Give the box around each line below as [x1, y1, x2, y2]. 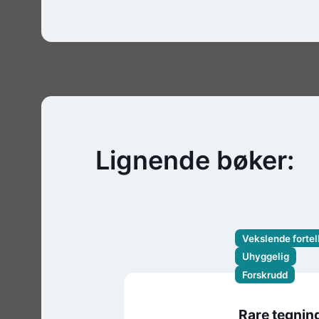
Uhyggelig [241, 251, 289, 263]
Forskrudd [241, 268, 288, 281]
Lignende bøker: [95, 144, 295, 176]
